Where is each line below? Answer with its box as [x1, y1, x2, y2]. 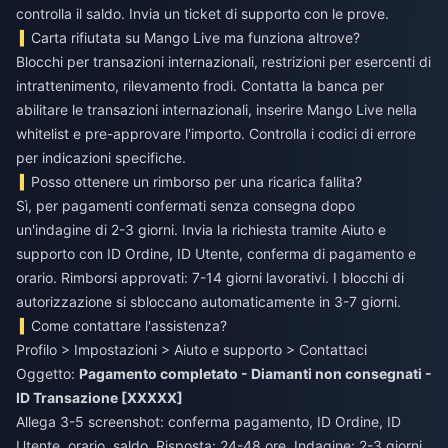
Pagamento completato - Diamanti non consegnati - [79, 365, 432, 383]
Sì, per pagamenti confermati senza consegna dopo [16, 197, 355, 215]
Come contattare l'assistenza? [31, 317, 228, 335]
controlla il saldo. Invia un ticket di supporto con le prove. [16, 5, 389, 23]
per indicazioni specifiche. [16, 149, 186, 167]
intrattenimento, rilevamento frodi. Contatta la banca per [16, 77, 384, 95]
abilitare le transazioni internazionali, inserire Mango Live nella [16, 101, 417, 119]
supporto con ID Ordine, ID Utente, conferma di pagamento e [16, 245, 416, 263]
